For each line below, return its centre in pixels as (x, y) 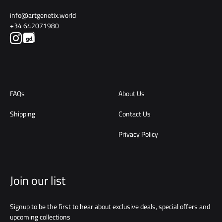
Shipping (23, 114)
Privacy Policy (138, 134)
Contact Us (135, 114)
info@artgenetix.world (43, 15)
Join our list (38, 181)
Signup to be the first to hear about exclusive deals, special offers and (110, 207)
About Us (132, 94)
